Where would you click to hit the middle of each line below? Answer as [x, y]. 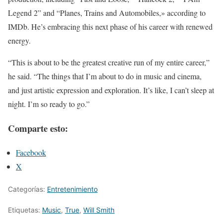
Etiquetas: [25, 210]
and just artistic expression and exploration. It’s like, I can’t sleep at [111, 90]
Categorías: [28, 189]
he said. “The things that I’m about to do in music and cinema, [105, 76]
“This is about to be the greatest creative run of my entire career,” [109, 62]
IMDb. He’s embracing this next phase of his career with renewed [110, 27]
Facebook [31, 152]
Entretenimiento [72, 189]
